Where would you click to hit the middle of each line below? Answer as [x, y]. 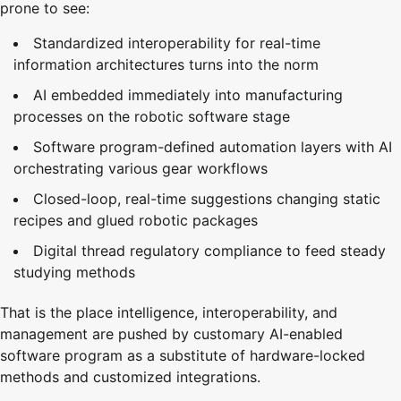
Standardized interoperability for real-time [177, 43]
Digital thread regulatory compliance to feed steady [209, 250]
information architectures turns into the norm [166, 64]
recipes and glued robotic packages [136, 220]
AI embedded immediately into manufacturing [188, 94]
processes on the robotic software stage [152, 116]
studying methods [74, 272]
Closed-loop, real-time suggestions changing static [207, 198]
